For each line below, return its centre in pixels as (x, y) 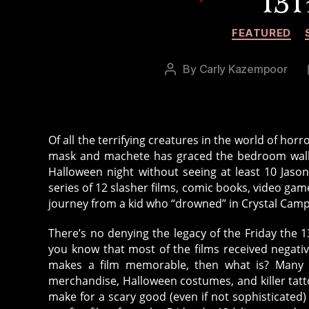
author (186, 87)
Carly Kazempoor (243, 69)
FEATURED (261, 32)
